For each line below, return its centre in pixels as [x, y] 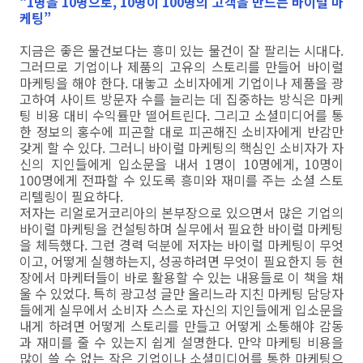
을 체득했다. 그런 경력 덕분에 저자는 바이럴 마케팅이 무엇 [181, 245]
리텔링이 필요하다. [71, 196]
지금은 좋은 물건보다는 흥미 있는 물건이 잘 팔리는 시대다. [181, 50]
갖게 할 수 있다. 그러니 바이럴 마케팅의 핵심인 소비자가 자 [181, 147]
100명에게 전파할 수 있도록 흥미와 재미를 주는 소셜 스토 [181, 180]
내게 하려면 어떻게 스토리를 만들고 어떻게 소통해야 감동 [181, 326]
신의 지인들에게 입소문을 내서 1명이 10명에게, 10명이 [181, 164]
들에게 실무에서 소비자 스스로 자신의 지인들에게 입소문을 [181, 310]
